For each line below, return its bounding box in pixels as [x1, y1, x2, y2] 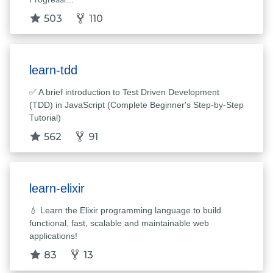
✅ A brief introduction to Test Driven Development [29, 87, 219, 97]
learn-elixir [29, 182, 85, 196]
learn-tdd [29, 63, 77, 77]
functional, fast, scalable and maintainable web [29, 218, 209, 229]
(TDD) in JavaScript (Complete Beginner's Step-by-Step [29, 100, 244, 110]
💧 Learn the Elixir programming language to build [29, 205, 221, 216]
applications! [29, 231, 77, 241]
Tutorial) [29, 113, 61, 123]
